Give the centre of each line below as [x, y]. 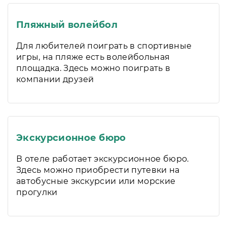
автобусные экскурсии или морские [96, 181]
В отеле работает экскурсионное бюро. [103, 159]
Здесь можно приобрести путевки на [98, 170]
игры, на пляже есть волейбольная [93, 57]
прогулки [37, 192]
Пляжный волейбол [67, 25]
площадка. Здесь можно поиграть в [93, 68]
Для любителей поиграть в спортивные [104, 46]
